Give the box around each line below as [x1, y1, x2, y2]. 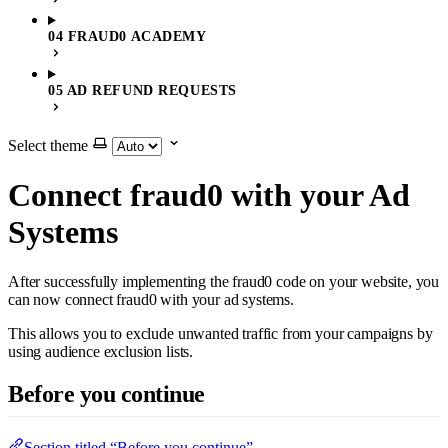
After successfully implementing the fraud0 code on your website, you [8, 272, 440, 290]
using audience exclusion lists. [8, 342, 194, 360]
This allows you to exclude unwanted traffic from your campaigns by [8, 324, 433, 342]
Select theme [8, 137, 88, 154]
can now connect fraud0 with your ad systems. [8, 290, 294, 308]
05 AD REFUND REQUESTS [48, 83, 237, 98]
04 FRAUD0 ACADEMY [48, 29, 207, 44]
